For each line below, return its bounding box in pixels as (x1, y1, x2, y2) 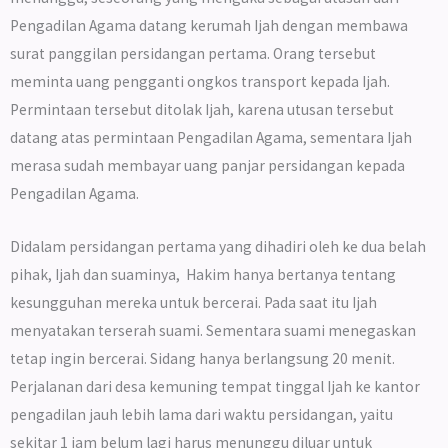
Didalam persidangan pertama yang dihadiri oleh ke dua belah (10, 237, 426, 257)
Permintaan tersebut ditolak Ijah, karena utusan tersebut (10, 100, 394, 120)
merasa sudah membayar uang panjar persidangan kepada (10, 156, 405, 176)
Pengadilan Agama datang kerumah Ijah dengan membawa (10, 16, 408, 36)
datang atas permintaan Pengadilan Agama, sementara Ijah (10, 128, 412, 148)
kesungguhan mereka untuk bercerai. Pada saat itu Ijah (10, 293, 377, 313)
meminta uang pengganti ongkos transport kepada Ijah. (10, 72, 390, 92)
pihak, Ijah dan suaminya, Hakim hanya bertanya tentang (10, 265, 396, 285)
